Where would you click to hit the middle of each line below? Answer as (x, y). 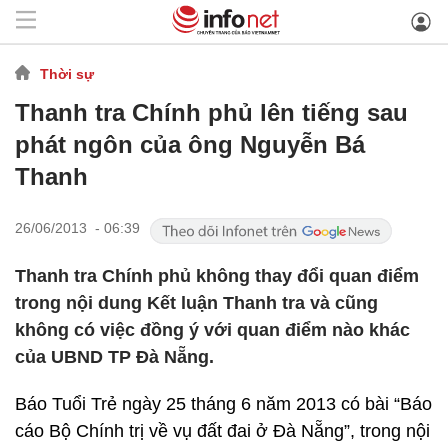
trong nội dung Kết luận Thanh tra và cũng (196, 303)
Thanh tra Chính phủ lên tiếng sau (211, 112)
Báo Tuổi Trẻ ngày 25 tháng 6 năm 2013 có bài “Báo (223, 404)
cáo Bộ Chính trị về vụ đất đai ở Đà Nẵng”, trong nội (222, 431)
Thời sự (67, 73)
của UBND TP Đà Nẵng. (114, 357)
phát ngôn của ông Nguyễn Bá (190, 144)
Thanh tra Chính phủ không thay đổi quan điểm (217, 276)
